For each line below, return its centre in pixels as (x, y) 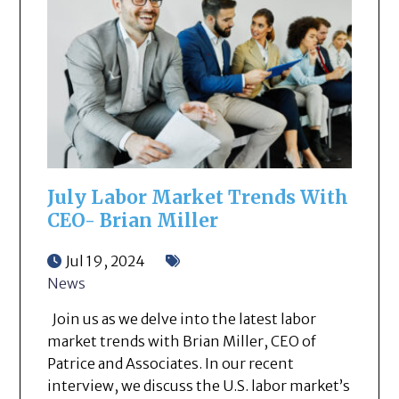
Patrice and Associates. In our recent (171, 364)
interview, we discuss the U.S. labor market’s (199, 386)
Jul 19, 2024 (106, 261)
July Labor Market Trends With (198, 198)
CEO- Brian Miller (133, 221)
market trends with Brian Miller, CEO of (182, 342)
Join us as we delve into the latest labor (182, 319)
